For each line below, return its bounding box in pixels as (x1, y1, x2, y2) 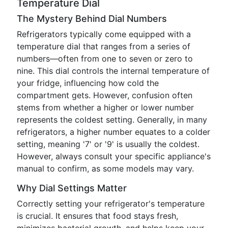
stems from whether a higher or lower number (17, 102, 194, 112)
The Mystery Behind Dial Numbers (17, 13, 167, 24)
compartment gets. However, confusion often (17, 90, 192, 100)
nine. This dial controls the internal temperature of (17, 66, 210, 76)
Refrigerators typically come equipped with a (17, 29, 191, 39)
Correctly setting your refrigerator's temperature (17, 198, 205, 209)
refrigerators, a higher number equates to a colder (17, 127, 210, 137)
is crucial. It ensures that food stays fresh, (17, 211, 178, 221)
